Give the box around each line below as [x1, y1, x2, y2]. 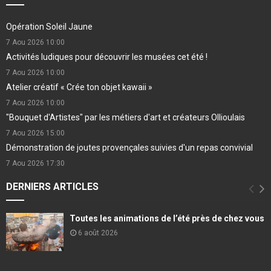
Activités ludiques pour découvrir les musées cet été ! [6, 51, 207, 62]
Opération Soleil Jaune [6, 21, 93, 31]
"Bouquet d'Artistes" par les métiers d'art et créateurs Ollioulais [6, 112, 245, 122]
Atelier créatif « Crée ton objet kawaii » [6, 82, 152, 92]
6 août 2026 [78, 228, 118, 237]
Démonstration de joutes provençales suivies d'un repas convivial [6, 142, 253, 152]
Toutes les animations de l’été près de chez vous [70, 213, 264, 223]
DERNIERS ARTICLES [6, 180, 99, 192]
